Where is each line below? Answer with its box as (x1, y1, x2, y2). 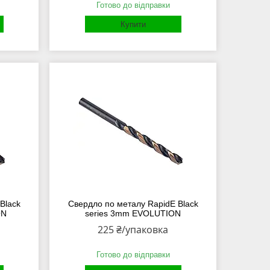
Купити (120, 20, 146, 30)
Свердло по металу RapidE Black (67, 199, 198, 209)
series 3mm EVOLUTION (85, 209, 181, 219)
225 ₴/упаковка (98, 223, 169, 237)
